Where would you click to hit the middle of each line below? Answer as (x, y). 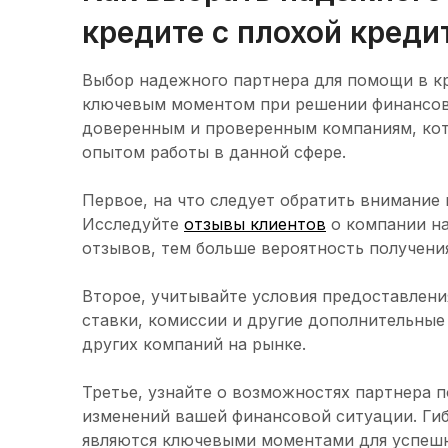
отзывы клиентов (255, 224)
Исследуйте (133, 224)
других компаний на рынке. (194, 344)
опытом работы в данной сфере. (214, 152)
